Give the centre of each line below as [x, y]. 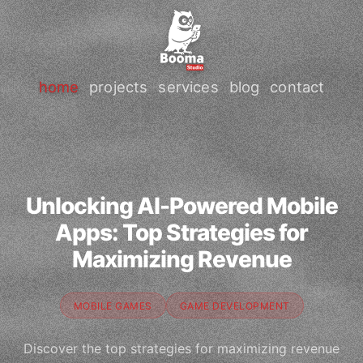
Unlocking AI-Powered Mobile [181, 206]
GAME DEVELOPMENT [235, 305]
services [188, 86]
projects [119, 86]
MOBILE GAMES [113, 305]
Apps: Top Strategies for [181, 233]
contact [297, 86]
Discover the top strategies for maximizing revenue [181, 349]
